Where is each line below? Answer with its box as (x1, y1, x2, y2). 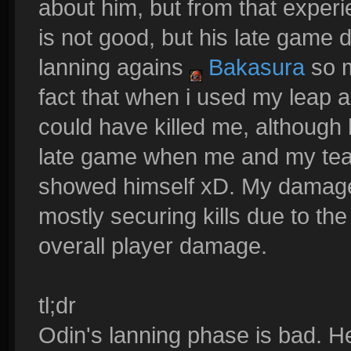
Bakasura (202, 54, 305, 80)
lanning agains (38, 54, 190, 80)
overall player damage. (38, 233, 267, 259)
